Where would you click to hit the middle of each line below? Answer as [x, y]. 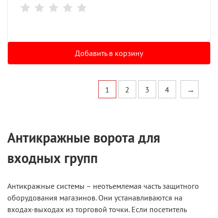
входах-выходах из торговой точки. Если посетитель [97, 209]
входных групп [53, 158]
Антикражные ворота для [84, 137]
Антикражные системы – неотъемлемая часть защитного [103, 186]
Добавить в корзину [109, 53]
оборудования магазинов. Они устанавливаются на [95, 198]
